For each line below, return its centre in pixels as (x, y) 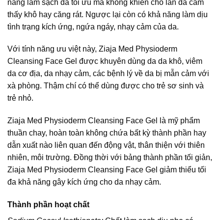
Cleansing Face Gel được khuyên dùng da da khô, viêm (105, 61)
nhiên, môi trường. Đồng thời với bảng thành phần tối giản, (110, 158)
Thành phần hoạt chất (48, 205)
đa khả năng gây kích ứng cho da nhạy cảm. (84, 182)
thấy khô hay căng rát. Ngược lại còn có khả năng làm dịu (108, 14)
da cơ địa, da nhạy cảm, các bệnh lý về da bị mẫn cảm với (108, 74)
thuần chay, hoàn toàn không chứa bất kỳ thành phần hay (107, 133)
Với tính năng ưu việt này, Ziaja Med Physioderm (92, 49)
